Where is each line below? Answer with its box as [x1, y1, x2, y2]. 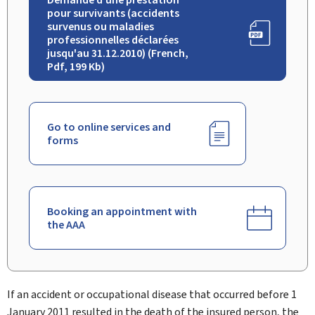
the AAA [47, 217, 85, 232]
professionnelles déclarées [47, 32, 179, 47]
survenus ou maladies [47, 19, 154, 34]
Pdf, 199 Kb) [47, 59, 105, 74]
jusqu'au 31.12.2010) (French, [47, 46, 188, 60]
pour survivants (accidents [47, 6, 179, 20]
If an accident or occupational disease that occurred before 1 [7, 287, 297, 302]
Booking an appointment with [47, 204, 197, 219]
